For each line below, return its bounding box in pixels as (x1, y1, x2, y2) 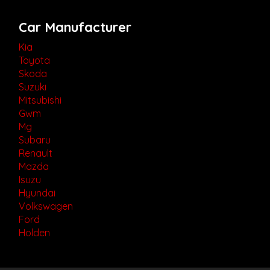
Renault (19, 147, 52, 160)
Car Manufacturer (19, 19, 131, 36)
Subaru (19, 134, 51, 146)
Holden (19, 227, 50, 239)
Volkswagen (19, 200, 73, 213)
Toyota (19, 54, 50, 67)
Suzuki (19, 81, 46, 93)
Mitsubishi (19, 94, 61, 107)
